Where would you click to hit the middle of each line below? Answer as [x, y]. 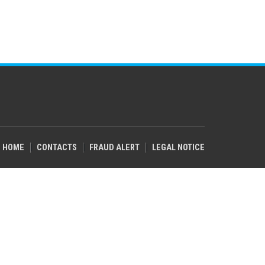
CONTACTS [57, 148]
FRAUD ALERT [114, 148]
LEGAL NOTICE [178, 148]
